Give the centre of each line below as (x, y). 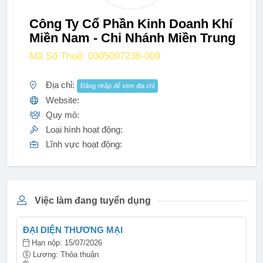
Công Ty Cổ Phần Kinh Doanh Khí (131, 24)
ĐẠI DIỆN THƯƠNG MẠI (73, 230)
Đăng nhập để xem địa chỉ (117, 86)
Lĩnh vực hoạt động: (83, 144)
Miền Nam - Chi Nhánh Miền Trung (132, 38)
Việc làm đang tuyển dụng (92, 200)
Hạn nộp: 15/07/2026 (66, 243)
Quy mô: (61, 115)
